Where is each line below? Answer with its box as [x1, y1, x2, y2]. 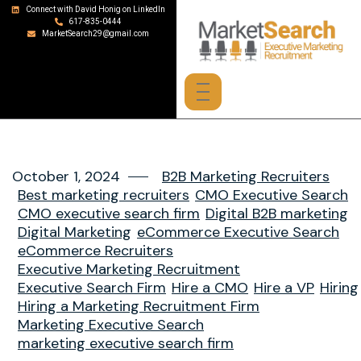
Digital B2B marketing [205, 203, 348, 223]
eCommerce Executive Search [137, 222, 339, 242]
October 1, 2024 [12, 166, 120, 186]
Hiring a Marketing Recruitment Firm [18, 296, 259, 316]
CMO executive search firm [18, 203, 200, 223]
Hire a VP [254, 277, 314, 297]
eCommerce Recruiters [18, 240, 173, 260]
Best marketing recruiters [18, 185, 189, 205]
